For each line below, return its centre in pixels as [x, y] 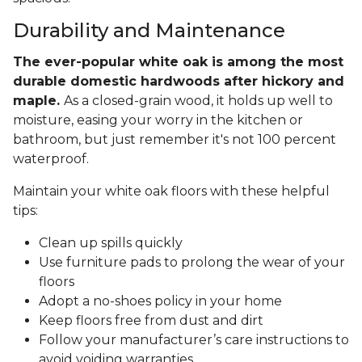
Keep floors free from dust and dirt [151, 321]
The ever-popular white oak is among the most [178, 62]
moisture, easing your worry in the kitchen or [158, 120]
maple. [38, 101]
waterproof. [53, 159]
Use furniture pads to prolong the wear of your [192, 263]
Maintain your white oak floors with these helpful [171, 192]
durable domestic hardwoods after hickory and [179, 82]
